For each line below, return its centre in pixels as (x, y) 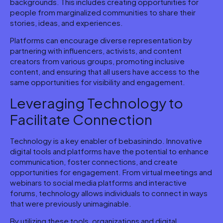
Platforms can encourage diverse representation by (101, 40)
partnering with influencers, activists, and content (96, 51)
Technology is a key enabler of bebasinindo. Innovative (106, 140)
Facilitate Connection (81, 119)
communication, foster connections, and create (94, 161)
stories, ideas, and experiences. (66, 22)
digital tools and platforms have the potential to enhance (109, 151)
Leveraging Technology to (97, 103)
